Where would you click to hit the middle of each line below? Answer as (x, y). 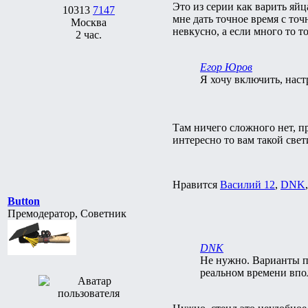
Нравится (196, 184)
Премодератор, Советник (67, 213)
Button (24, 201)
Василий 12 (247, 184)
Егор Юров (226, 67)
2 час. (89, 34)
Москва (89, 22)
